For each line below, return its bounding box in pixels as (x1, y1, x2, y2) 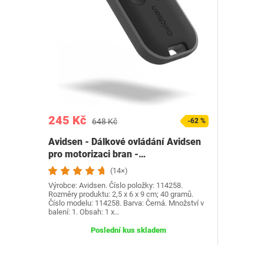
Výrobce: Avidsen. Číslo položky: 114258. (48, 181, 183, 190)
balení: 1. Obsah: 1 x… (48, 207, 120, 216)
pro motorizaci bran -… (48, 148, 146, 160)
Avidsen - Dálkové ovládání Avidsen (48, 136, 201, 147)
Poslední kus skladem (90, 226, 166, 235)
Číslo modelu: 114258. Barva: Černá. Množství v (48, 199, 204, 207)
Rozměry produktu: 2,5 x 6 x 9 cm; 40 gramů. (48, 190, 193, 199)
